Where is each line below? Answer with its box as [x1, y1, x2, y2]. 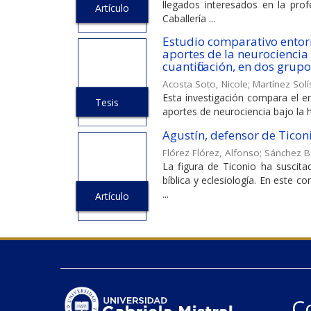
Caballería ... [162, 11, 215, 25]
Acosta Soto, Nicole [162, 77, 248, 90]
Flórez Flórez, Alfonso [162, 146, 260, 160]
